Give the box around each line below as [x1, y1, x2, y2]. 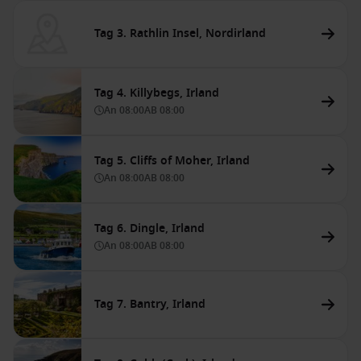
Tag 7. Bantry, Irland [94, 296, 205, 313]
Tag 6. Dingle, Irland [94, 220, 205, 237]
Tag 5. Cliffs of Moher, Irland [94, 152, 250, 169]
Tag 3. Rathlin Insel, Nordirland [94, 25, 266, 42]
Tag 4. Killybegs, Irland [94, 85, 219, 102]
